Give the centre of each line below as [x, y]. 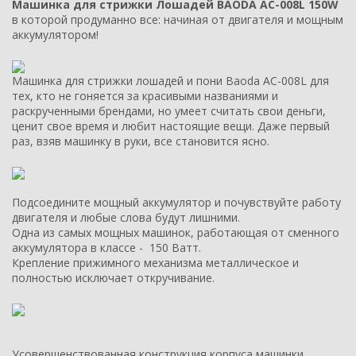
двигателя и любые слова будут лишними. [126, 218]
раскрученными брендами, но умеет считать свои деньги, [169, 110]
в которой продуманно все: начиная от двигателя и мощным [178, 19]
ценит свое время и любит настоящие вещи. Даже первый [171, 126]
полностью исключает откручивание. [113, 278]
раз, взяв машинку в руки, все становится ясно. [141, 141]
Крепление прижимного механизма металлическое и [155, 263]
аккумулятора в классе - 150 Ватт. [106, 248]
